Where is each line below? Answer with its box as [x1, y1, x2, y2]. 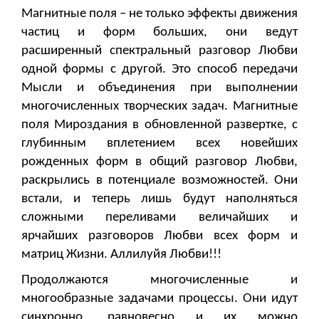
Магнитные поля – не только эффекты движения [21, 7, 298, 21]
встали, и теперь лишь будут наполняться [21, 192, 298, 206]
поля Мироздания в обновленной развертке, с [21, 118, 298, 132]
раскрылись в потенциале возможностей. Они [21, 174, 298, 188]
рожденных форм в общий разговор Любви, [21, 155, 298, 169]
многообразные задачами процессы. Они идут [21, 292, 298, 306]
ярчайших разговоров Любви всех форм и [21, 229, 298, 244]
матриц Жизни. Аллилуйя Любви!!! [21, 248, 221, 262]
